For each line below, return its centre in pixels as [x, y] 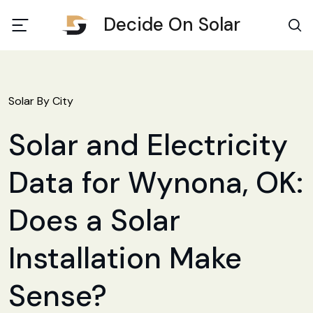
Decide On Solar [172, 24]
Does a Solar [94, 220]
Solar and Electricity [148, 145]
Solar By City [41, 101]
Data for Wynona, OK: [156, 183]
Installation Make [125, 258]
